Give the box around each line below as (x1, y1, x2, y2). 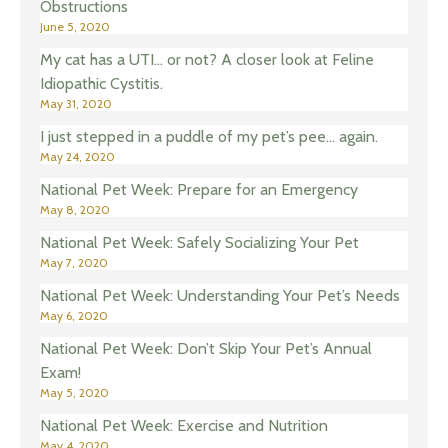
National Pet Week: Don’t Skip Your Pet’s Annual (40, 339, 372, 359)
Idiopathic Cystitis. (40, 74, 163, 94)
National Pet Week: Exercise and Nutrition (40, 416, 328, 436)
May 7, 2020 (40, 255, 108, 271)
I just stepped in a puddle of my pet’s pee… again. (40, 127, 378, 147)
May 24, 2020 (40, 149, 115, 165)
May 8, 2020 (40, 202, 110, 218)
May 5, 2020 (40, 385, 109, 401)
